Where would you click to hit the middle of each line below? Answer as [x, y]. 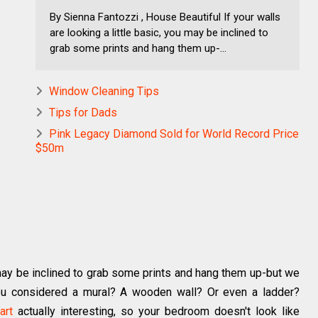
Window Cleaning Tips [104, 92]
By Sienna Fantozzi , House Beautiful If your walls [165, 17]
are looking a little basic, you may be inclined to [159, 33]
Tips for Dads [83, 113]
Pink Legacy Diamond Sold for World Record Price [174, 134]
